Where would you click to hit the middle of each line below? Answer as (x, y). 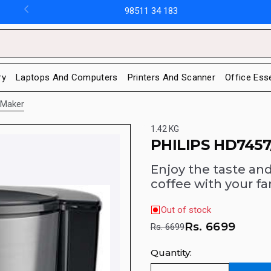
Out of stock (186, 210)
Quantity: (171, 252)
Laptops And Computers (67, 77)
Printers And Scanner (171, 77)
